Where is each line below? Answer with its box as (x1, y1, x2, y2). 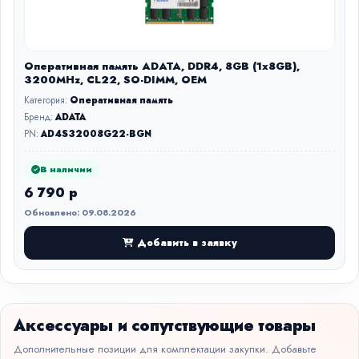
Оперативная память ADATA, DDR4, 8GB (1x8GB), (24, 58, 300, 74)
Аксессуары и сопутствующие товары (14, 314, 316, 337)
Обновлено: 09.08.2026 (24, 206, 136, 219)
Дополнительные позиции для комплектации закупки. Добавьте (14, 341, 317, 357)
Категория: (24, 94, 70, 107)
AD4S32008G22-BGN (41, 127, 151, 140)
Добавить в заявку (136, 235, 237, 250)
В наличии (40, 163, 92, 175)
